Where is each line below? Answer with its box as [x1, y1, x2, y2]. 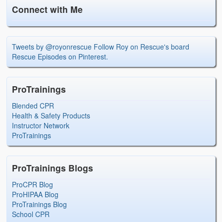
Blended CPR [12, 101, 55, 111]
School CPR [12, 209, 50, 220]
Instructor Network [12, 120, 70, 131]
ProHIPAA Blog [12, 189, 59, 200]
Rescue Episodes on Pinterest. [12, 52, 109, 62]
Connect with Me [12, 3, 83, 16]
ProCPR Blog [12, 179, 54, 190]
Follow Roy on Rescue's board [94, 42, 190, 52]
